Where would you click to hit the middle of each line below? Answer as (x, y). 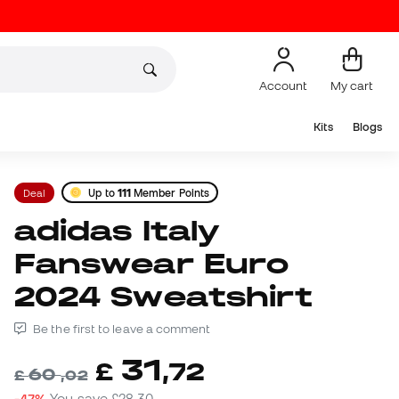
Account (283, 85)
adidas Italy (26, 231)
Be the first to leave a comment (121, 329)
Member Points (171, 192)
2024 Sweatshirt (164, 297)
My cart (352, 85)
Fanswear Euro (152, 264)
